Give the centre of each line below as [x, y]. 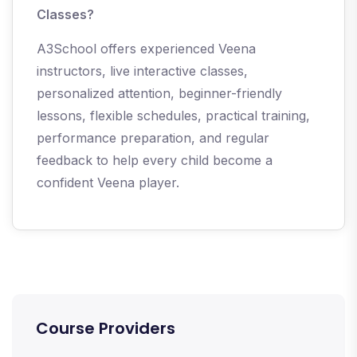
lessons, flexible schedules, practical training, [173, 116]
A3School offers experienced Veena [146, 49]
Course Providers [106, 329]
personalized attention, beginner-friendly [159, 94]
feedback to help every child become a [155, 161]
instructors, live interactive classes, [142, 71]
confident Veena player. [108, 183]
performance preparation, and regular [153, 138]
